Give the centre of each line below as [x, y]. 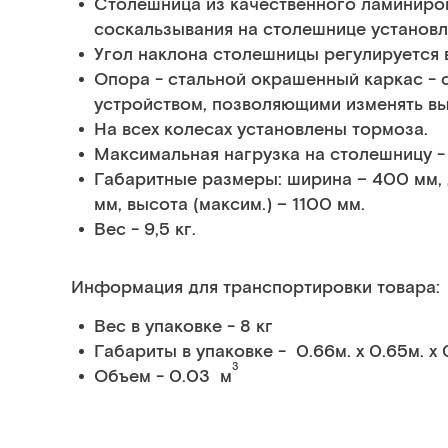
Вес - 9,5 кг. [145, 230]
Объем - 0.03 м [163, 377]
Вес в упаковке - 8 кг [183, 327]
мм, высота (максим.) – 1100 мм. [229, 205]
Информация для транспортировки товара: [255, 288]
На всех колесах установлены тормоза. [261, 130]
